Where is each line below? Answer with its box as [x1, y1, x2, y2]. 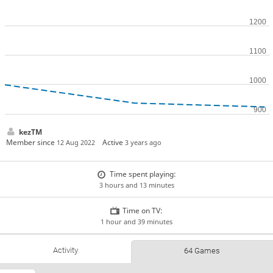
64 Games [184, 246, 221, 256]
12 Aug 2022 [56, 137, 95, 147]
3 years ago [125, 137, 162, 147]
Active [102, 136, 126, 147]
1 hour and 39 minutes [101, 216, 172, 226]
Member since [5, 136, 57, 147]
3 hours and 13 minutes [99, 180, 174, 190]
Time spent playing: [109, 169, 176, 180]
